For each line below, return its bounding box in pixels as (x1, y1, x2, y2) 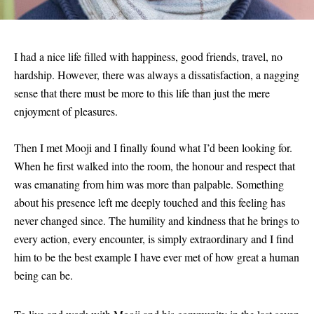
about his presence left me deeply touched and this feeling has (14, 194, 285, 210)
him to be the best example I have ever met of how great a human (14, 249, 299, 264)
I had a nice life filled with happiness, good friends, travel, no (14, 48, 282, 64)
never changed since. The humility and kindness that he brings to (14, 212, 299, 228)
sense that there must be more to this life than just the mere (14, 85, 270, 100)
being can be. (14, 267, 73, 282)
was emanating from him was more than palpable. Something (14, 176, 284, 191)
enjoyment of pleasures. (14, 103, 118, 118)
